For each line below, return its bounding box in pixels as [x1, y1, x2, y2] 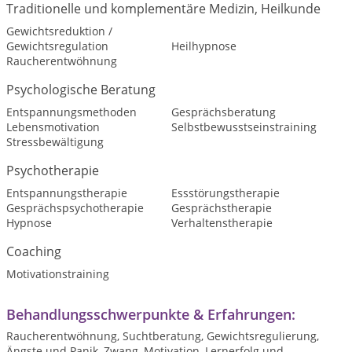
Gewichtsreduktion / [6, 24, 112, 38]
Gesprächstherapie [170, 200, 272, 215]
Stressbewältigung [6, 134, 104, 149]
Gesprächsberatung [170, 104, 276, 119]
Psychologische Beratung [6, 81, 156, 98]
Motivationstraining [6, 266, 109, 281]
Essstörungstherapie [170, 185, 280, 200]
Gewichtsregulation [6, 38, 108, 53]
